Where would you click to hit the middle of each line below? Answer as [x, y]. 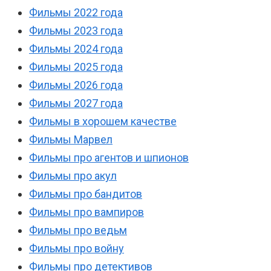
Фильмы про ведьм [78, 230]
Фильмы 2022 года [76, 13]
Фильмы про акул [73, 176]
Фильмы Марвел [71, 140]
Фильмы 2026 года [76, 85]
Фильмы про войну [77, 249]
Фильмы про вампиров [87, 212]
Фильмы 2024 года [76, 49]
